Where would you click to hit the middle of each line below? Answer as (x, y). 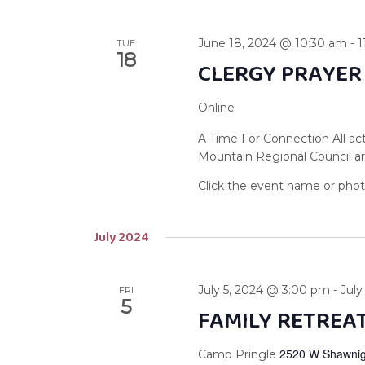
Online (217, 108)
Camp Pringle (239, 355)
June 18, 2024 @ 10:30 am (273, 44)
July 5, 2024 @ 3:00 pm (264, 290)
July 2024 (121, 238)
